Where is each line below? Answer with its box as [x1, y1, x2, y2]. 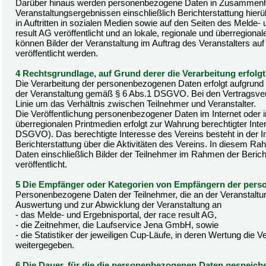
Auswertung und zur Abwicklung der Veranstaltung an [15, 199, 221, 210]
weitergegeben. [15, 240, 74, 250]
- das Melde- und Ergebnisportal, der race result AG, [15, 210, 217, 220]
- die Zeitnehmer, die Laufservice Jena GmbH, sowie [15, 220, 218, 230]
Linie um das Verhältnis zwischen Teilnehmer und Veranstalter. [15, 99, 256, 109]
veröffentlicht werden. [15, 48, 98, 58]
